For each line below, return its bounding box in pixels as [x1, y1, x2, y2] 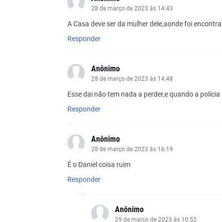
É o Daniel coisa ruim [67, 160, 130, 168]
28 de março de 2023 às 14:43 [91, 4, 173, 12]
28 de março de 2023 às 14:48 [91, 75, 173, 82]
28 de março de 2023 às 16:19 [91, 145, 173, 153]
